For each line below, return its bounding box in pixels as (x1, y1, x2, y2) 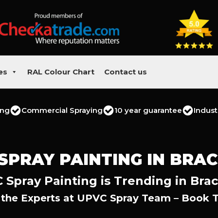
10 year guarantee (114, 106, 182, 115)
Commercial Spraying (21, 106, 103, 115)
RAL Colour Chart (27, 67, 94, 76)
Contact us (104, 67, 147, 76)
